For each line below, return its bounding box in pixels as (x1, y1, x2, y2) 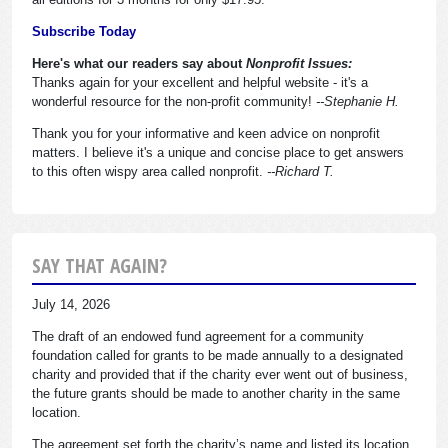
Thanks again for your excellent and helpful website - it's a (32, 74, 368, 90)
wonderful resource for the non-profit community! (32, 93, 316, 109)
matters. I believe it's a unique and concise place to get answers (32, 144, 404, 160)
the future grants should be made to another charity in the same (32, 385, 400, 401)
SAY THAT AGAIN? (32, 252, 167, 280)
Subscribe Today (32, 23, 136, 39)
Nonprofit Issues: (246, 55, 352, 71)
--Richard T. (267, 163, 338, 179)
